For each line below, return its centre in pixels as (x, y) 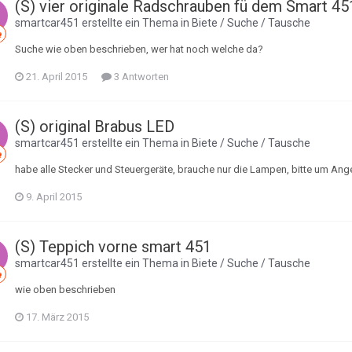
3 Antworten (140, 77)
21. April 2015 (57, 77)
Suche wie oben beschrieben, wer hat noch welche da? (139, 49)
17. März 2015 (57, 317)
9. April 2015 (54, 197)
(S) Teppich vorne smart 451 (113, 247)
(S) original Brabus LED (95, 126)
